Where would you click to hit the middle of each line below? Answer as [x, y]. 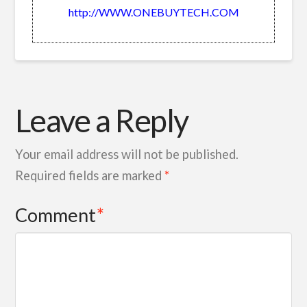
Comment [58, 214]
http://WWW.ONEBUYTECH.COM [153, 12]
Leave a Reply [102, 121]
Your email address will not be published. [127, 155]
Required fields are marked [90, 176]
